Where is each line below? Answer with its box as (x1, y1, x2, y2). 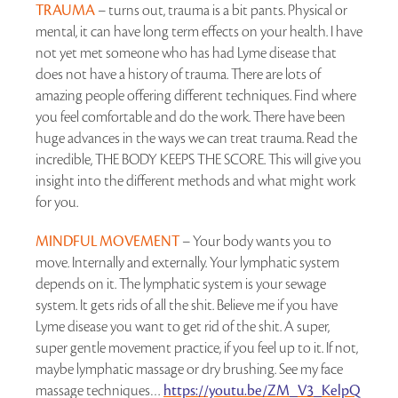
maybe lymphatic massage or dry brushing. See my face (36, 360, 343, 378)
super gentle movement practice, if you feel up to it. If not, (36, 338, 358, 357)
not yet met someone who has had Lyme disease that (36, 44, 337, 62)
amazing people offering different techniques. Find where (36, 86, 356, 105)
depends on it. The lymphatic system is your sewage (36, 275, 326, 293)
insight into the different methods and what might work (36, 171, 355, 190)
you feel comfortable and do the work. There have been (36, 107, 346, 126)
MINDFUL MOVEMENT (36, 232, 182, 251)
